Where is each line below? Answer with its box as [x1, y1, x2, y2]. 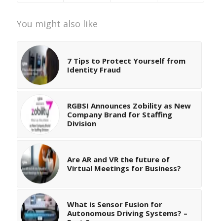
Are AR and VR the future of [67, 154, 170, 165]
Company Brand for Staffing [67, 110, 172, 120]
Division [67, 118, 96, 129]
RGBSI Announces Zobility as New [67, 101, 191, 111]
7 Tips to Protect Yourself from [67, 56, 185, 66]
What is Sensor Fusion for [67, 199, 162, 210]
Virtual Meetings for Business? [67, 163, 181, 174]
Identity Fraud [67, 65, 121, 75]
